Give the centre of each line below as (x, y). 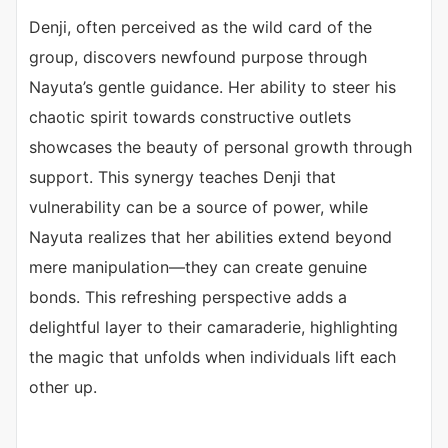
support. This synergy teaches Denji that (182, 177)
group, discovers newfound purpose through (198, 57)
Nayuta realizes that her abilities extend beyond (210, 237)
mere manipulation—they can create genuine (198, 267)
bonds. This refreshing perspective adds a (188, 297)
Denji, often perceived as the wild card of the (200, 27)
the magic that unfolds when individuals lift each (212, 357)
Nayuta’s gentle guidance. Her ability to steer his (212, 87)
